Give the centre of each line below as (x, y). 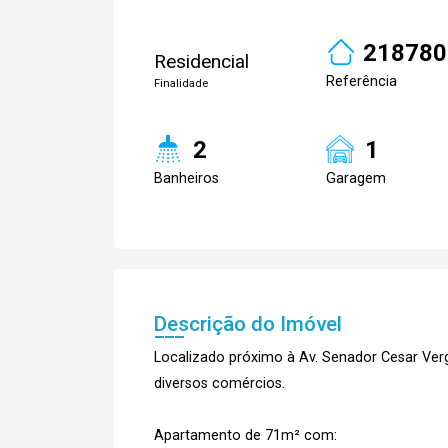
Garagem (356, 178)
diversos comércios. (219, 383)
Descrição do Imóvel (248, 324)
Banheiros (186, 178)
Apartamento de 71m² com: (245, 435)
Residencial (201, 61)
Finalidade (181, 83)
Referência (361, 81)
